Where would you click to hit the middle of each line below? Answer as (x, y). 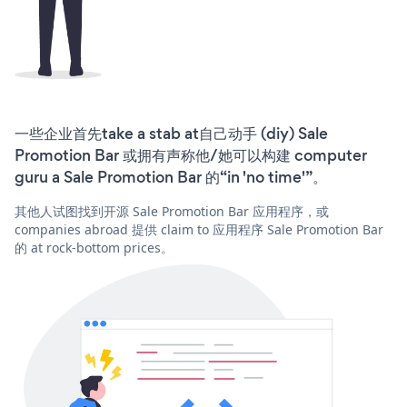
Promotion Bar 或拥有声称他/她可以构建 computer (191, 155)
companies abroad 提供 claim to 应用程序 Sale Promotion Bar (199, 229)
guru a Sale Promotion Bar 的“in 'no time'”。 (171, 177)
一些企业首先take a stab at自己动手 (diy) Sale (171, 133)
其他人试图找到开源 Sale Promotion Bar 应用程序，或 (172, 211)
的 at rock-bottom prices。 (94, 247)
